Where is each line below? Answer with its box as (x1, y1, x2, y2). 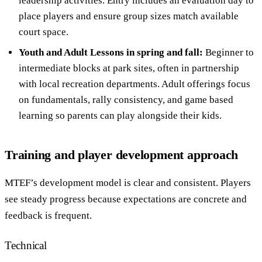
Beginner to (203, 46, 254, 58)
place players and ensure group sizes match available (19, 10, 239, 22)
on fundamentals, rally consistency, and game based (19, 94, 233, 105)
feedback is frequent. (5, 209, 92, 221)
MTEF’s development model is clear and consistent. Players (5, 177, 251, 188)
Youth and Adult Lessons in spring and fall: (19, 46, 203, 58)
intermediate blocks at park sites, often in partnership (19, 62, 239, 74)
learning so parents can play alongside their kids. (19, 109, 222, 121)
